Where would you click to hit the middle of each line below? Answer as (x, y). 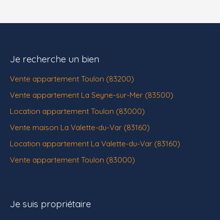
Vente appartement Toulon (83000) (72, 160)
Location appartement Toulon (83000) (77, 111)
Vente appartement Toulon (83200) (72, 79)
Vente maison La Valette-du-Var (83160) (80, 127)
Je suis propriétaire (50, 204)
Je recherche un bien (55, 59)
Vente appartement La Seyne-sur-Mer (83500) (92, 95)
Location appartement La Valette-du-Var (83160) (95, 144)
